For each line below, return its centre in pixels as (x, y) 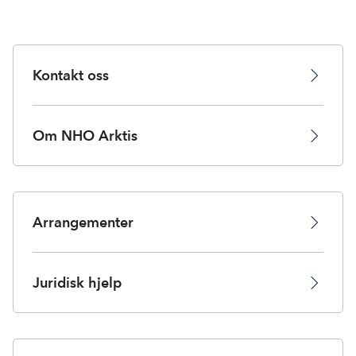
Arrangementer (83, 222)
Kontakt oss (71, 75)
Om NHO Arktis (85, 135)
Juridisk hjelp (77, 282)
